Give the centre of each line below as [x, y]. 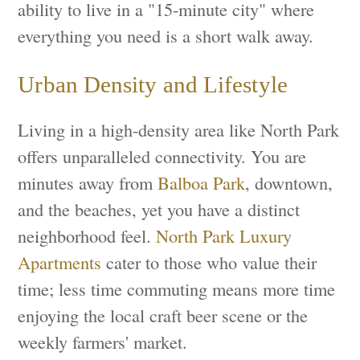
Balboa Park [202, 183]
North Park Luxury [224, 236]
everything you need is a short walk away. [166, 36]
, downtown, [289, 183]
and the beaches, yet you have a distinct [159, 209]
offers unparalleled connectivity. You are [162, 156]
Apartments [60, 262]
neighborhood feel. [87, 236]
